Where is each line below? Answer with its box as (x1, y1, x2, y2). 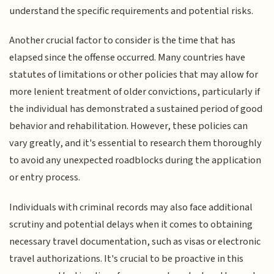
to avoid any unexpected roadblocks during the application (9, 153, 262, 168)
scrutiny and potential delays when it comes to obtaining (9, 217, 253, 232)
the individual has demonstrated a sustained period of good (9, 102, 263, 117)
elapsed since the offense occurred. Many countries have (9, 50, 246, 65)
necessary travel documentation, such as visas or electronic (9, 234, 261, 249)
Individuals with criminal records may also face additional (9, 199, 253, 215)
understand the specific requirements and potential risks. (9, 3, 254, 18)
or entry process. (9, 170, 81, 185)
